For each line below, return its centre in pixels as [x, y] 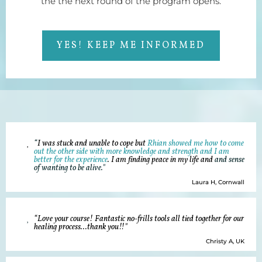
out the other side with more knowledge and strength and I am [132, 152]
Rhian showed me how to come [196, 144]
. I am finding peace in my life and [161, 160]
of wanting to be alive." [70, 168]
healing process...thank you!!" [81, 227]
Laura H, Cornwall [218, 182]
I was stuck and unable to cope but [92, 144]
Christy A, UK [225, 241]
